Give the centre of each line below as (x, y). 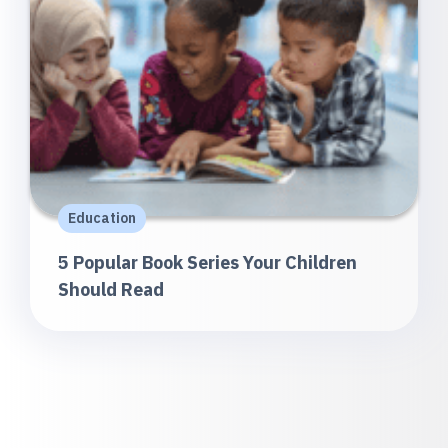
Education (102, 218)
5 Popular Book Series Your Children (207, 262)
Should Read (111, 289)
